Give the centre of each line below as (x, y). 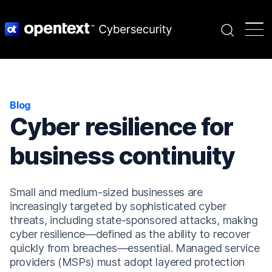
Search (250, 29)
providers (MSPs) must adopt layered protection (127, 262)
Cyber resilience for (122, 126)
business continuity (123, 155)
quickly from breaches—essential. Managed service (135, 248)
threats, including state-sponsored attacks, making (134, 220)
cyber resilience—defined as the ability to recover (130, 234)
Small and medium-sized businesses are (106, 192)
